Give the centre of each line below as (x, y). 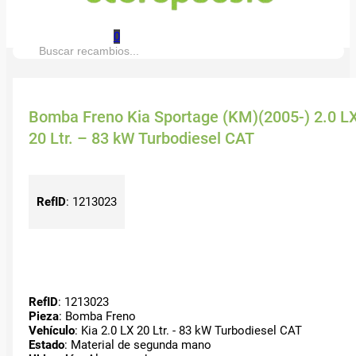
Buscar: (31, 54)
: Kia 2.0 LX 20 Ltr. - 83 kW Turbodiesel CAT (188, 330)
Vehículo (51, 330)
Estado (46, 344)
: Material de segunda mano (137, 344)
